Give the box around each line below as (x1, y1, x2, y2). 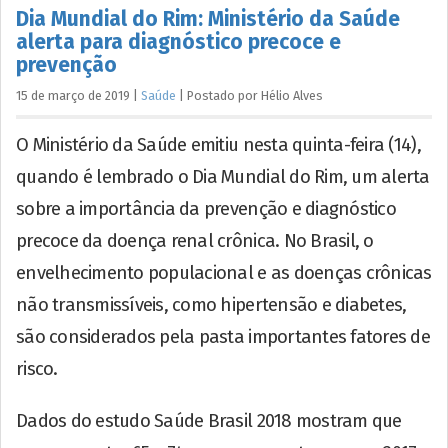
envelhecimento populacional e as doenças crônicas (16, 261, 432, 284)
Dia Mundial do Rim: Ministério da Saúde (16, 5, 400, 32)
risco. (16, 357, 58, 380)
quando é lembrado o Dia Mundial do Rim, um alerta (16, 165, 430, 188)
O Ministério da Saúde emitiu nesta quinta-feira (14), (16, 133, 421, 156)
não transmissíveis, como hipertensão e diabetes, (16, 293, 407, 316)
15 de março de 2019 (16, 87, 130, 103)
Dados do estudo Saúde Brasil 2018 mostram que (16, 409, 402, 432)
